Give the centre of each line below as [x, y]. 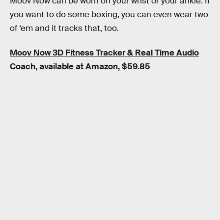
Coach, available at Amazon [64, 66]
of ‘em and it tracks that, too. [64, 28]
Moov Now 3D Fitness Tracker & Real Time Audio [104, 53]
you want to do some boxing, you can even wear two [109, 15]
